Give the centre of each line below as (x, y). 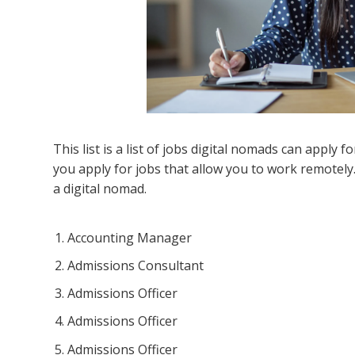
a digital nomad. (100, 189)
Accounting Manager (130, 237)
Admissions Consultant (136, 265)
